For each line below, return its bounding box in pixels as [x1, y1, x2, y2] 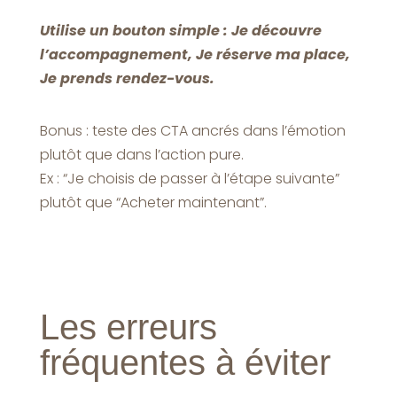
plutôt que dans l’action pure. [39, 144, 244, 165]
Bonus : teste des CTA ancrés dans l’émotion [39, 120, 346, 141]
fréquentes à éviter [39, 342, 331, 382]
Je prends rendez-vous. [39, 67, 214, 89]
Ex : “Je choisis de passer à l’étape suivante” [39, 167, 339, 189]
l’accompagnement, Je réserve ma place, [39, 43, 350, 65]
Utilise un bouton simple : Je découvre [39, 19, 322, 41]
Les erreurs [39, 307, 217, 346]
